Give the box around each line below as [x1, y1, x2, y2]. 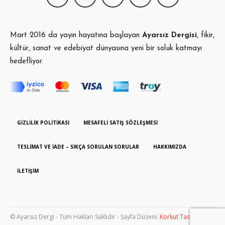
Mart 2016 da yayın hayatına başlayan [10, 32, 142, 40]
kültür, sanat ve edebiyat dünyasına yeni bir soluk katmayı [10, 45, 202, 53]
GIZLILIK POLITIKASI [17, 119, 69, 127]
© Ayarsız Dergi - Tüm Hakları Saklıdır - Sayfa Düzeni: [10, 212, 160, 221]
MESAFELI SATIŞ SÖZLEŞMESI [83, 119, 158, 127]
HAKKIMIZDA [153, 143, 186, 151]
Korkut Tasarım [160, 212, 203, 221]
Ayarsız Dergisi [142, 32, 197, 40]
